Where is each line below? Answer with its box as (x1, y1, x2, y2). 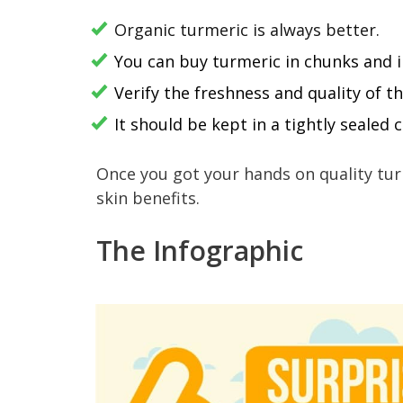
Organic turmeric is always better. (114, 19, 380, 41)
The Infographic (96, 232, 303, 270)
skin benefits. (96, 187, 200, 210)
